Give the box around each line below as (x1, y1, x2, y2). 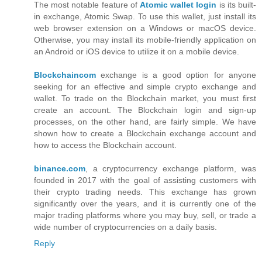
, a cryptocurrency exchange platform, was (85, 164, 256, 173)
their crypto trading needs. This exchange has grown (34, 187, 256, 196)
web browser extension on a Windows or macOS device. (34, 23, 256, 33)
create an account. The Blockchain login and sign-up (34, 105, 256, 115)
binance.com (34, 164, 85, 173)
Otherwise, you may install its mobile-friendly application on (34, 35, 256, 44)
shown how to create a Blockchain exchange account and (34, 129, 256, 138)
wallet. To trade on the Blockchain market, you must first (34, 94, 256, 103)
